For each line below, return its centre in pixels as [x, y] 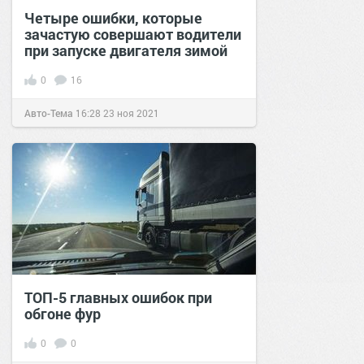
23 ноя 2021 [131, 113]
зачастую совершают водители [133, 35]
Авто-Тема [49, 113]
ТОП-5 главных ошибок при [118, 298]
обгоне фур [63, 314]
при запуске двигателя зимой [126, 51]
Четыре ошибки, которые [113, 18]
